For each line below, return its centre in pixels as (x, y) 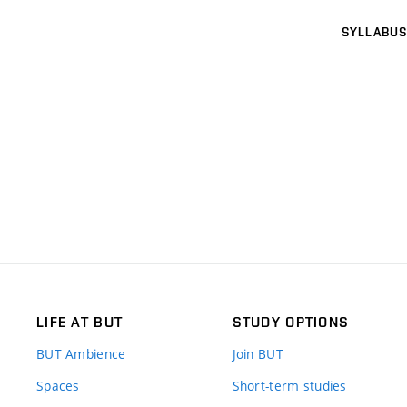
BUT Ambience (81, 353)
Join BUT (258, 353)
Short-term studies (289, 385)
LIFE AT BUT (80, 322)
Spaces (58, 385)
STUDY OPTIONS (291, 322)
